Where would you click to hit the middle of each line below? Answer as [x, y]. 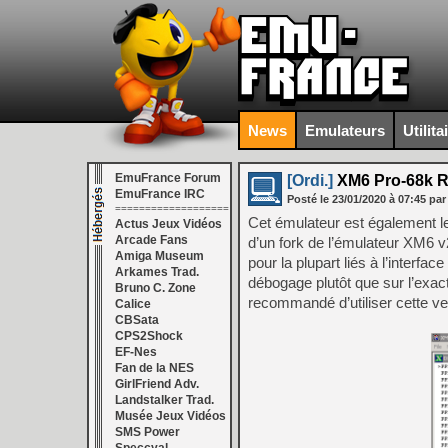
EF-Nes [136, 352]
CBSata [137, 320]
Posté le [309, 199]
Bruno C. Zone [155, 288]
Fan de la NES [154, 368]
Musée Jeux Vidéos [170, 416]
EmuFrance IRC [160, 194]
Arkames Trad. [157, 272]
